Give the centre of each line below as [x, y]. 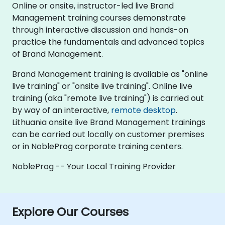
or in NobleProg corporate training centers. [97, 146]
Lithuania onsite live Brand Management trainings [109, 122]
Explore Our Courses [70, 212]
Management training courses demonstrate [99, 18]
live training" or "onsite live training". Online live [102, 86]
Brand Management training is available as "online [110, 74]
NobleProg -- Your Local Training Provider [94, 166]
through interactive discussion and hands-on [100, 30]
